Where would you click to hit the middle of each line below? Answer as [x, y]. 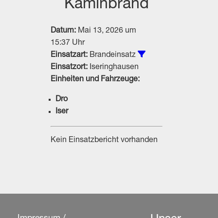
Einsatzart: [69, 55]
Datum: [63, 31]
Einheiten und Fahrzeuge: [95, 80]
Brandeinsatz [112, 55]
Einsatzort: [69, 68]
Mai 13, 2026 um [106, 31]
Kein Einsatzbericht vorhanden [104, 141]
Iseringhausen [113, 68]
